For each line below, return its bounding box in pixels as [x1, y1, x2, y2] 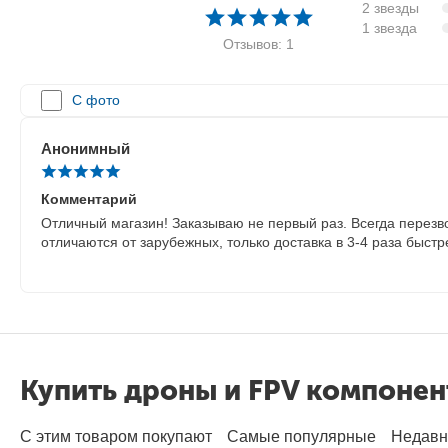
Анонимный [41, 139, 130, 157]
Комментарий [41, 190, 137, 207]
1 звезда [362, 20, 418, 36]
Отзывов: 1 [222, 36, 294, 52]
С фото [71, 92, 120, 108]
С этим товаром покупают [20, 428, 212, 445]
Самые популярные [227, 428, 376, 445]
